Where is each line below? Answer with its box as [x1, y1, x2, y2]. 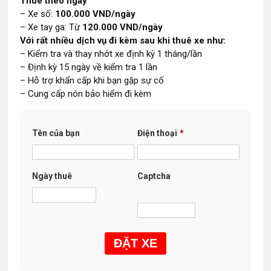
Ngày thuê [32, 171, 73, 181]
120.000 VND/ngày [82, 22, 163, 33]
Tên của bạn [32, 128, 80, 138]
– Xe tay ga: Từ [20, 22, 83, 33]
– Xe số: [20, 8, 56, 19]
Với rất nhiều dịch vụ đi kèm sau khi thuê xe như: [20, 35, 226, 46]
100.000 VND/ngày [55, 8, 136, 19]
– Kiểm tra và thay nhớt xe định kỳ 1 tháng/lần [20, 48, 203, 59]
